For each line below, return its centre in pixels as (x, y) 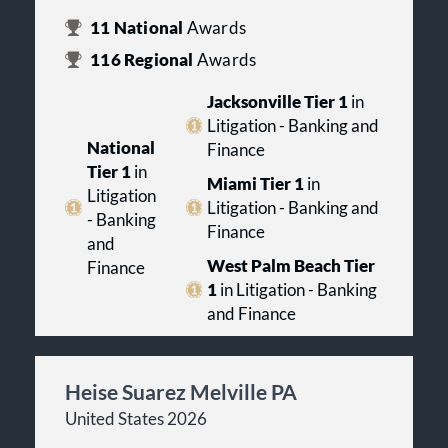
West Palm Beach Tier (291, 265)
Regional (158, 59)
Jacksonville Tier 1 (277, 101)
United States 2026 (136, 418)
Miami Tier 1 (255, 183)
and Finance (251, 313)
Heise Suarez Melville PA (181, 391)
